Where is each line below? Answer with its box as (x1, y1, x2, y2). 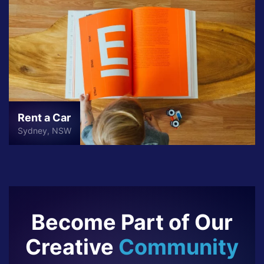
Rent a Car (18, 111, 71, 124)
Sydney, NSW (18, 125, 71, 136)
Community (118, 233, 239, 260)
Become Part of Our (31, 209, 233, 235)
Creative (25, 233, 118, 260)
